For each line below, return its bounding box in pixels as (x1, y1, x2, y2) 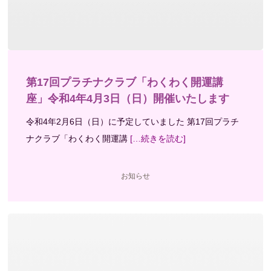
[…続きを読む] (128, 134, 186, 143)
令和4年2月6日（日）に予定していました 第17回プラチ (26, 117, 240, 126)
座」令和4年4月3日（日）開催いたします (26, 93, 230, 105)
